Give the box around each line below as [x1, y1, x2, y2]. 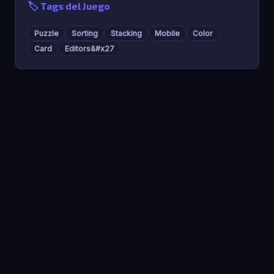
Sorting [71, 28, 98, 38]
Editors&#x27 [64, 43, 114, 53]
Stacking [110, 28, 142, 38]
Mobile [155, 28, 180, 38]
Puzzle [34, 28, 59, 38]
